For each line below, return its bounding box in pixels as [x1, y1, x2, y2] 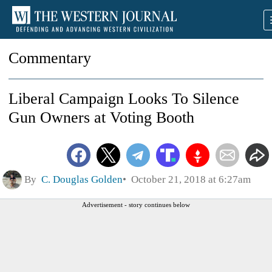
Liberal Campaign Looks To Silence [8, 90, 239, 107]
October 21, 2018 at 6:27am [126, 173, 251, 185]
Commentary [8, 49, 91, 67]
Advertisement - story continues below [82, 200, 190, 208]
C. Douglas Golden [41, 173, 123, 185]
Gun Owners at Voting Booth [8, 109, 194, 126]
